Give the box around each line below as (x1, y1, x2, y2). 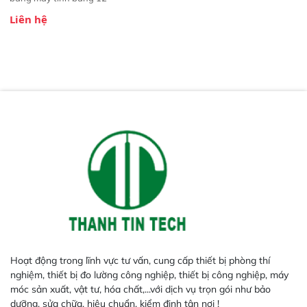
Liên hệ (10, 12, 47, 26)
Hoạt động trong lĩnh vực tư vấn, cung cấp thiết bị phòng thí (10, 254, 270, 267)
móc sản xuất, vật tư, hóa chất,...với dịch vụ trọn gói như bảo (10, 282, 271, 295)
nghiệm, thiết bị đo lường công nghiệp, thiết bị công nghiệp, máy (10, 268, 288, 281)
